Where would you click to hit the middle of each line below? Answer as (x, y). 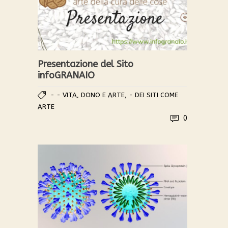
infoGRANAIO (66, 76)
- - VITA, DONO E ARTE (88, 95)
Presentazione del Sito (85, 64)
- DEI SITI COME (153, 95)
